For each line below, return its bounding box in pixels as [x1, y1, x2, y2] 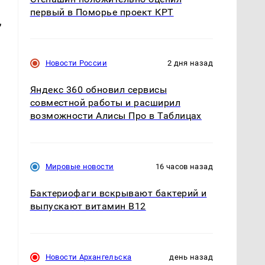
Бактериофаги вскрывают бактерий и [30, 188, 207, 199]
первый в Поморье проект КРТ [30, 7, 174, 18]
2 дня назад [167, 59, 213, 68]
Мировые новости [45, 162, 114, 172]
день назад [169, 253, 213, 262]
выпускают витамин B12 [30, 201, 146, 212]
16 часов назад [155, 162, 213, 172]
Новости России [45, 59, 107, 68]
